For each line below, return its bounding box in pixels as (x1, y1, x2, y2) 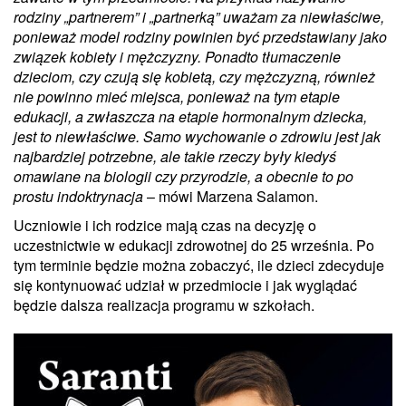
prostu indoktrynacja (14, 185, 147, 207)
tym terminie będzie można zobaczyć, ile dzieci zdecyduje (14, 254, 384, 275)
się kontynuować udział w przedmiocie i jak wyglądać (14, 274, 357, 295)
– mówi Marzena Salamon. (147, 185, 318, 207)
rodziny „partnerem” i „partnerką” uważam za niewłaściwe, (14, 5, 384, 27)
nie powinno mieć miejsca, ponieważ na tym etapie (14, 85, 340, 107)
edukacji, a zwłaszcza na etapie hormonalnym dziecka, (14, 105, 367, 127)
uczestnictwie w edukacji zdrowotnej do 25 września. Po (14, 234, 374, 256)
